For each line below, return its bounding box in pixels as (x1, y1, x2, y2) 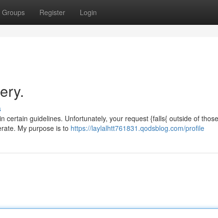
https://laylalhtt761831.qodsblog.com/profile (71, 123, 204, 133)
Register (39, 7, 65, 17)
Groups (2, 7, 25, 17)
